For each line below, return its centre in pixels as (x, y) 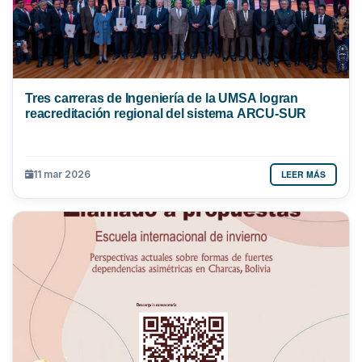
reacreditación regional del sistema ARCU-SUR (166, 113)
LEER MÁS (303, 174)
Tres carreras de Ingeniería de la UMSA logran (162, 97)
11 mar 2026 (62, 175)
